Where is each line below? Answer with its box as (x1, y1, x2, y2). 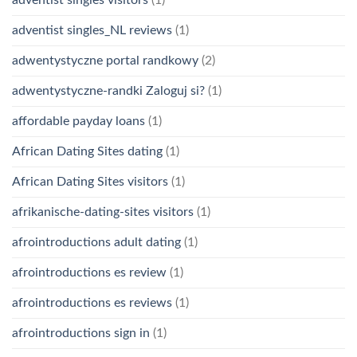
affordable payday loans (12, 115, 145, 128)
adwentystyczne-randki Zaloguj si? (12, 84, 205, 98)
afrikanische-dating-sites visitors (12, 206, 194, 219)
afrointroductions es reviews (12, 296, 172, 310)
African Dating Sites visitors (12, 175, 168, 189)
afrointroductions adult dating (12, 236, 181, 249)
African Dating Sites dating (12, 145, 163, 159)
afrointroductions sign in (12, 327, 150, 340)
